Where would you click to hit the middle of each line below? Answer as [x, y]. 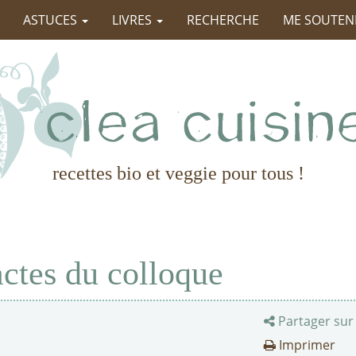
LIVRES [133, 20]
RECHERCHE [223, 20]
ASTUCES [52, 20]
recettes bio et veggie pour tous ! [178, 173]
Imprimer [306, 345]
